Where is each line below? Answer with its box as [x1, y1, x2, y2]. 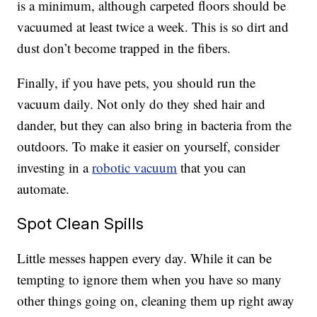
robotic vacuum [92, 158, 178, 177]
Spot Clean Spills [17, 214, 144, 234]
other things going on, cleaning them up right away [17, 292, 295, 310]
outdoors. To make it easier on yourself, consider [17, 137, 280, 156]
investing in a [17, 158, 93, 177]
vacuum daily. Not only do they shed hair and [17, 95, 266, 113]
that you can [177, 158, 247, 177]
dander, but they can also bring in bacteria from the [17, 116, 292, 134]
